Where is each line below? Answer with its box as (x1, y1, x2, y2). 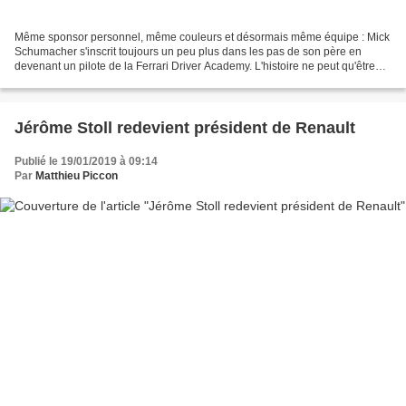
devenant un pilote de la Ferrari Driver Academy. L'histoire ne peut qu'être (14, 60, 375, 73)
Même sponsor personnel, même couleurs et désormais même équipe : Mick (14, 31, 390, 44)
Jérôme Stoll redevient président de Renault (14, 119, 355, 138)
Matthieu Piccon (35, 169, 118, 183)
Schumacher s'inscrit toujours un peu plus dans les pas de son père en (14, 45, 362, 59)
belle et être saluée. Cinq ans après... (14, 74, 198, 88)
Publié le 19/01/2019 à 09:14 (14, 155, 158, 169)
